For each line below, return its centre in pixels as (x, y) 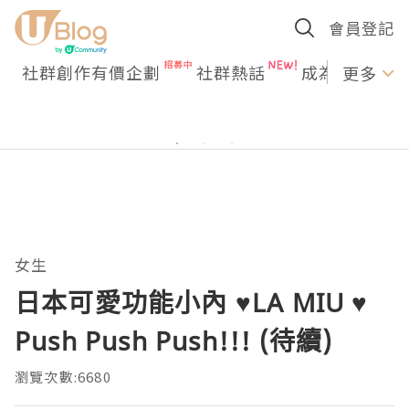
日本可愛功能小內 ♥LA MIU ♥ (192, 302)
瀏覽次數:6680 (63, 377)
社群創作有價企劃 (91, 72)
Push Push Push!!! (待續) (174, 341)
